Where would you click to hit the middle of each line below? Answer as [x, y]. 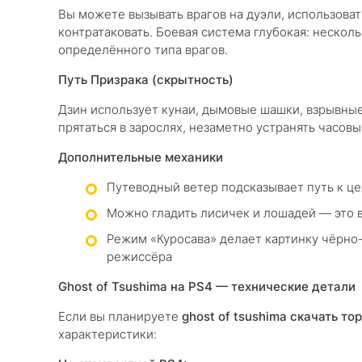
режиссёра [139, 257]
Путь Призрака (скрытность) [146, 80]
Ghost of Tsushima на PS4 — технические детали [207, 286]
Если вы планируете [120, 316]
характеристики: [107, 334]
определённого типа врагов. [143, 50]
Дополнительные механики [141, 157]
